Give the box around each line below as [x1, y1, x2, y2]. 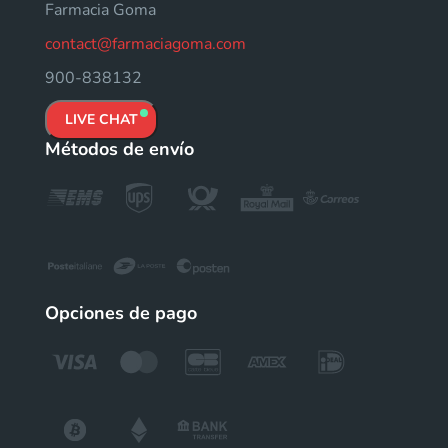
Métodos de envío [45, 137, 194, 162]
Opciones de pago [45, 301, 197, 326]
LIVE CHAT [65, 110, 138, 130]
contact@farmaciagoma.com [45, 33, 246, 56]
